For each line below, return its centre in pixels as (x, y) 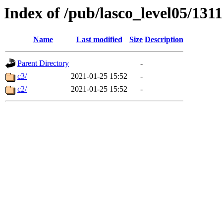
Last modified (99, 40)
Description (164, 40)
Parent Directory (43, 63)
